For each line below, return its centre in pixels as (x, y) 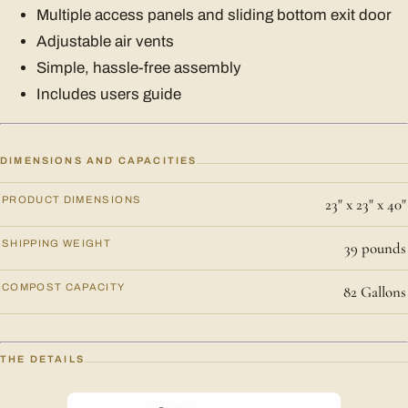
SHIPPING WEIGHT (57, 243)
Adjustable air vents (105, 41)
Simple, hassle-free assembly (139, 67)
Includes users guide (109, 94)
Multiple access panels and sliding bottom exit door (214, 15)
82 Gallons (375, 291)
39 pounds (375, 248)
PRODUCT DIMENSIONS (72, 199)
